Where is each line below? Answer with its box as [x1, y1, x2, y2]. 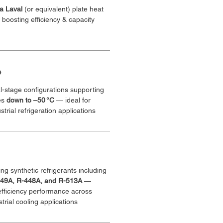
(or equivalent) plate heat [24, 5, 106, 13]
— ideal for [54, 96, 93, 104]
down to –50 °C [6, 96, 54, 104]
